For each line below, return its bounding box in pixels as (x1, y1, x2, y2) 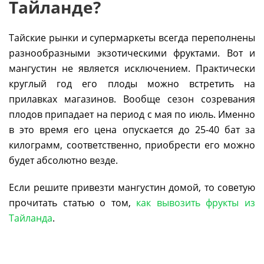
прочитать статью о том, (9, 196, 137, 210)
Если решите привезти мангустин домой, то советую (9, 181, 255, 194)
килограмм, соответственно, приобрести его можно (9, 138, 255, 152)
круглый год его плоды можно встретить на (9, 77, 255, 91)
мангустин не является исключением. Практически (9, 62, 255, 75)
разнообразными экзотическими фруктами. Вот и (9, 47, 255, 60)
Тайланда (9, 212, 52, 225)
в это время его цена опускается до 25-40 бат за (9, 123, 255, 137)
